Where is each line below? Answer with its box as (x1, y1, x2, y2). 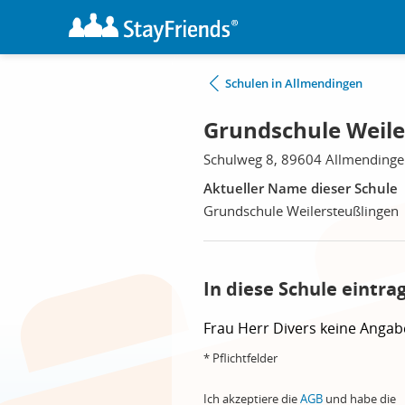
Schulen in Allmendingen (225, 75, 363, 91)
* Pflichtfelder (203, 350, 278, 366)
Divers (273, 318, 320, 338)
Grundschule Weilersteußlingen (203, 202, 399, 220)
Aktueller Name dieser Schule (203, 179, 398, 197)
